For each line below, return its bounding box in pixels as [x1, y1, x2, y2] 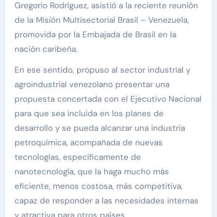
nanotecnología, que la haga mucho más [14, 166, 169, 177]
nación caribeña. [14, 43, 77, 54]
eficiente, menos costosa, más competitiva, [14, 180, 183, 191]
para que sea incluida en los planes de [14, 108, 164, 119]
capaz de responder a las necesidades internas [14, 195, 199, 206]
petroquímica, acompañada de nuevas [14, 137, 163, 148]
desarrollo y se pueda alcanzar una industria [14, 122, 185, 133]
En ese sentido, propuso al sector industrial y [14, 64, 190, 75]
